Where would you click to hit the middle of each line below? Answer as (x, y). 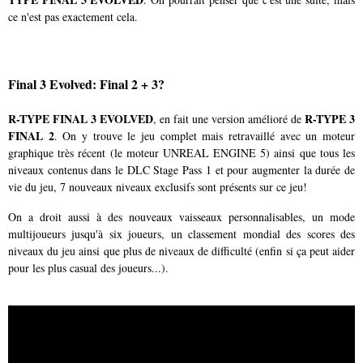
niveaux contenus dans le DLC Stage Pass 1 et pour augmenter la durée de (181, 169)
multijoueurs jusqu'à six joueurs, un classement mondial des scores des (181, 233)
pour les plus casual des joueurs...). (88, 267)
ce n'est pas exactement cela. (73, 16)
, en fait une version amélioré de (229, 118)
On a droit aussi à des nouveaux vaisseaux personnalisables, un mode (181, 216)
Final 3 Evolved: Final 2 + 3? (86, 84)
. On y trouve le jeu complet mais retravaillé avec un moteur (205, 135)
